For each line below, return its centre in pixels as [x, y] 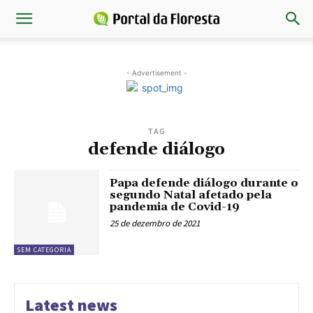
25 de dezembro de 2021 [155, 223]
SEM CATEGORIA [44, 250]
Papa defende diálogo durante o [204, 183]
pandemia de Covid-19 [175, 207]
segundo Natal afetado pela [191, 195]
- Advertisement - [156, 73]
